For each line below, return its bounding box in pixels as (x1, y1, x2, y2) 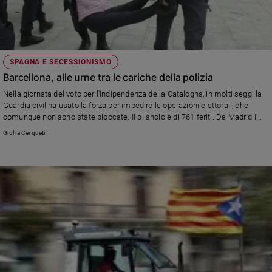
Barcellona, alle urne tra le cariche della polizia (2, 71, 213, 84)
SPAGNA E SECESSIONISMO (9, 58, 112, 67)
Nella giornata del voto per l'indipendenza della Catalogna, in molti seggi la (2, 89, 262, 99)
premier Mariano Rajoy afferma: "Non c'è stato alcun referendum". (2, 124, 234, 134)
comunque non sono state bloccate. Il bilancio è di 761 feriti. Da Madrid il (2, 112, 259, 122)
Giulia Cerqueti (2, 129, 46, 136)
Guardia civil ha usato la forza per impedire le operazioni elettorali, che (2, 101, 248, 110)
